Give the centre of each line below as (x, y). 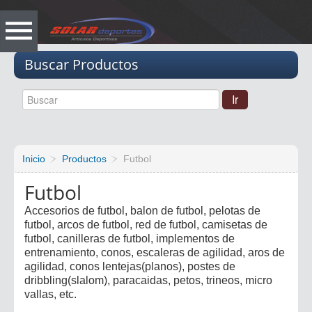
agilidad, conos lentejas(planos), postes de (130, 266)
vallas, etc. (50, 294)
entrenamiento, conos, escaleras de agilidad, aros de (155, 252)
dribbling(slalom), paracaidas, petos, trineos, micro (148, 280)
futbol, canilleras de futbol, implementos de (130, 238)
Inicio (34, 158)
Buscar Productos (81, 64)
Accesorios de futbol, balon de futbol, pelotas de (142, 210)
